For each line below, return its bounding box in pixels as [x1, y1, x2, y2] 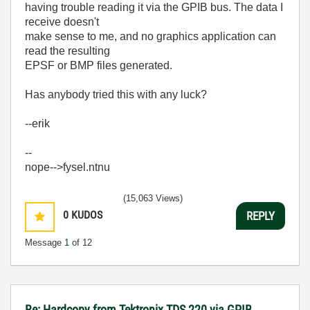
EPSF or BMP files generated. [25, 60, 172, 71]
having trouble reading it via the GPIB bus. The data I [25, 1, 283, 13]
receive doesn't [25, 16, 99, 28]
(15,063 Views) [123, 193, 183, 203]
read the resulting [25, 45, 110, 57]
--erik [25, 118, 50, 129]
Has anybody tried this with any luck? [25, 89, 207, 100]
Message [25, 237, 64, 248]
